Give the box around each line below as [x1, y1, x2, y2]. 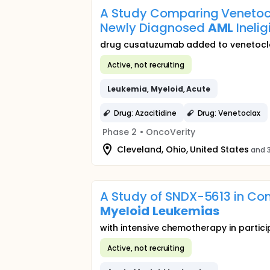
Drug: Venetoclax [197, 107, 261, 118]
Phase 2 [102, 126, 137, 138]
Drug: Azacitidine [114, 107, 177, 118]
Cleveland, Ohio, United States [117, 143, 250, 155]
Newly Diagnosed [100, 19, 208, 36]
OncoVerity [145, 126, 195, 138]
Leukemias [152, 202, 219, 219]
